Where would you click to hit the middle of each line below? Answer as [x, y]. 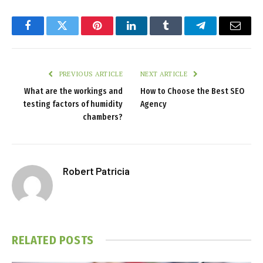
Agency [154, 104]
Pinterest [114, 34]
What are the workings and [73, 91]
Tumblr [181, 34]
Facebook [47, 34]
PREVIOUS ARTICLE [90, 74]
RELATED [36, 240]
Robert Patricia [96, 171]
